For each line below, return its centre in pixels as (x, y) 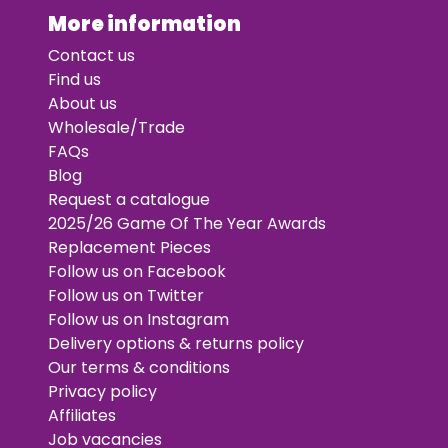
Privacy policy (102, 391)
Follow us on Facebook (137, 271)
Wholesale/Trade (116, 127)
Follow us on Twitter (126, 295)
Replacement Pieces (129, 247)
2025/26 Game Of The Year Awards (187, 223)
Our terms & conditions (139, 367)
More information (144, 24)
